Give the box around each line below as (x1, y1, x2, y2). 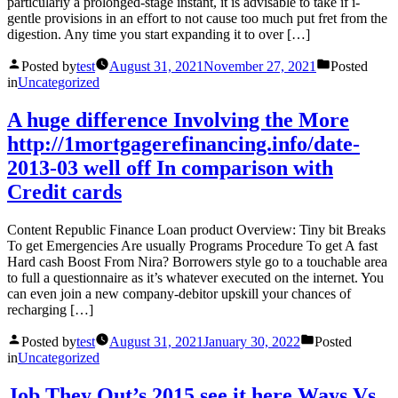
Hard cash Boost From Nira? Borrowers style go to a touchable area (7, 254, 387, 270)
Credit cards (7, 180, 122, 204)
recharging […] (7, 302, 93, 318)
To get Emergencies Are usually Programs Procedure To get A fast (7, 238, 378, 254)
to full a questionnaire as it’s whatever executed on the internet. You (7, 270, 384, 286)
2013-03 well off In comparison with (7, 156, 333, 180)
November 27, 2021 (203, 59, 316, 75)
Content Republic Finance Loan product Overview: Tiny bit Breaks (7, 222, 386, 238)
